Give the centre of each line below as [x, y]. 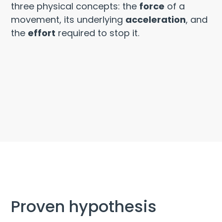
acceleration [156, 19]
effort [42, 33]
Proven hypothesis [84, 207]
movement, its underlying [68, 19]
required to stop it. [98, 33]
